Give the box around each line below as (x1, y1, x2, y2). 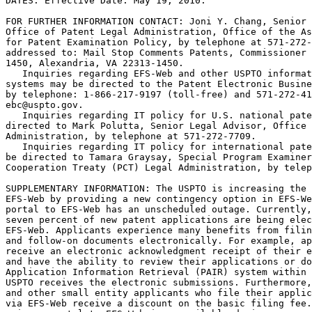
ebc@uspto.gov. (6, 100, 84, 110)
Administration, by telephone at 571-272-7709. (6, 131, 256, 141)
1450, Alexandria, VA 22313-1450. (6, 58, 184, 68)
